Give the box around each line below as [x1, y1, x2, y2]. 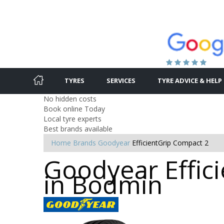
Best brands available [43, 123, 112, 133]
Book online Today [43, 103, 105, 113]
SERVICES [106, 75, 135, 85]
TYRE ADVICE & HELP [157, 75, 222, 85]
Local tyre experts [43, 113, 101, 123]
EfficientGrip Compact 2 [132, 137, 208, 147]
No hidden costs [43, 93, 96, 103]
